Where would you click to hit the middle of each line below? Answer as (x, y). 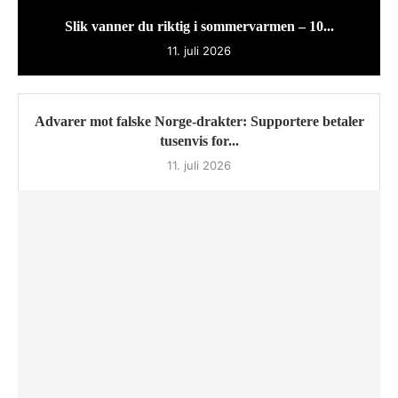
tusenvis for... (199, 141)
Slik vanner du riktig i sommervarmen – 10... (199, 27)
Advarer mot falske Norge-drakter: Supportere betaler (199, 122)
